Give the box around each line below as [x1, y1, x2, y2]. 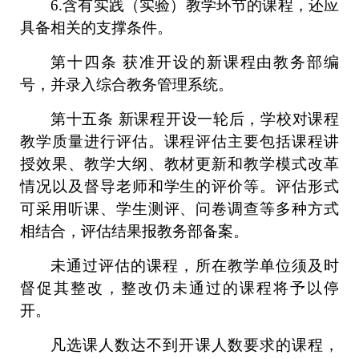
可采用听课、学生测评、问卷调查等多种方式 [20, 200, 339, 217]
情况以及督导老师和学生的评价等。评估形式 [20, 178, 339, 195]
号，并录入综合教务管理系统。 [20, 76, 233, 93]
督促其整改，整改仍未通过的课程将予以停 [20, 280, 339, 296]
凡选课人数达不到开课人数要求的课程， [50, 337, 339, 353]
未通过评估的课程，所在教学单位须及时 [50, 257, 339, 274]
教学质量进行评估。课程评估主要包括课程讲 [20, 133, 339, 150]
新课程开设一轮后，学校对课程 [118, 111, 340, 127]
